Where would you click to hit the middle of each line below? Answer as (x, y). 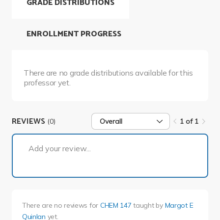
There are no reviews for (61, 206)
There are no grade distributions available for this (108, 73)
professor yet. (47, 83)
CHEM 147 (116, 206)
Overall (111, 122)
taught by (148, 206)
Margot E (179, 206)
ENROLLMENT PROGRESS (74, 34)
